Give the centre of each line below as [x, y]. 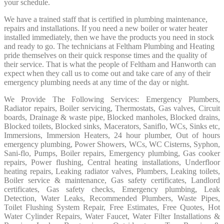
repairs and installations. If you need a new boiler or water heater [106, 28]
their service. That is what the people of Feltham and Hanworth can [110, 64]
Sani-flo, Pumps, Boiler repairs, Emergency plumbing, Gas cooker [112, 153]
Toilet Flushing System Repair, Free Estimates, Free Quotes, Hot [112, 207]
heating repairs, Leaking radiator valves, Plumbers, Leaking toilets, [112, 171]
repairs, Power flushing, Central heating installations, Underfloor [112, 162]
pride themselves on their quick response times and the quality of [105, 55]
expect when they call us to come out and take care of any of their [107, 73]
